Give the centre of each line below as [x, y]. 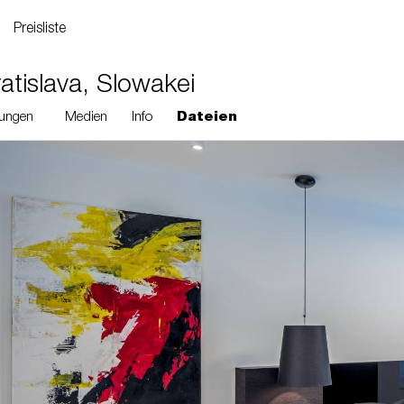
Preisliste [40, 30]
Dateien [207, 118]
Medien [86, 118]
